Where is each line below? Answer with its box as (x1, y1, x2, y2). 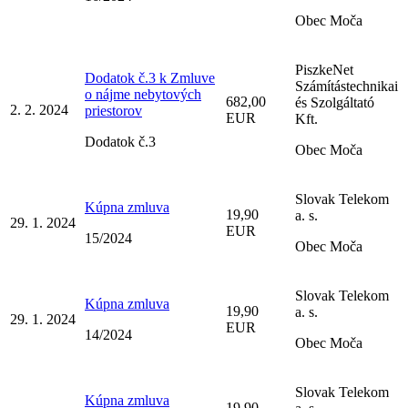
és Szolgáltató (295, 94, 374, 110)
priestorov (85, 102, 142, 118)
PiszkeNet (295, 61, 353, 77)
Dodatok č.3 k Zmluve (85, 69, 215, 86)
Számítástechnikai (295, 77, 398, 94)
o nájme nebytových (85, 86, 201, 102)
